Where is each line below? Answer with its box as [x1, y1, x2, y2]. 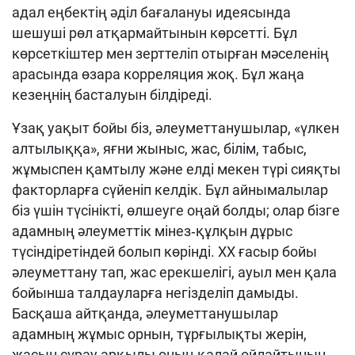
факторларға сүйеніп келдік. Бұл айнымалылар [12, 181, 328, 198]
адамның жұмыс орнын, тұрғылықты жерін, [12, 326, 307, 342]
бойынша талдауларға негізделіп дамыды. [12, 284, 299, 301]
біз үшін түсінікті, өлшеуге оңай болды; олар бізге [12, 202, 340, 219]
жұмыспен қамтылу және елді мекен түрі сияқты [12, 161, 341, 177]
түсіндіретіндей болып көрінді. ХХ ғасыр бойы [12, 243, 317, 260]
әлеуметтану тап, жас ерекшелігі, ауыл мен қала [12, 264, 337, 281]
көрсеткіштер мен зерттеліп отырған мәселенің [12, 45, 329, 62]
